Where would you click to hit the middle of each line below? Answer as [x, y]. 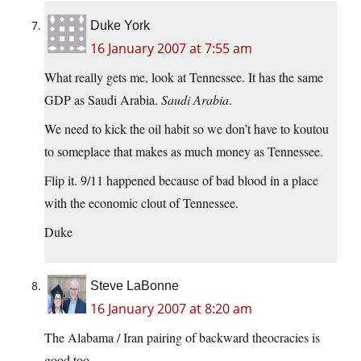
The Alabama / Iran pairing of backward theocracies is [182, 338]
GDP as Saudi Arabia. [103, 100]
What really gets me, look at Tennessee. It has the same [184, 77]
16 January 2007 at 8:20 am [171, 309]
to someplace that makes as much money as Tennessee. [184, 151]
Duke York [120, 26]
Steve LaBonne [135, 286]
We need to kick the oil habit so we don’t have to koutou [187, 129]
